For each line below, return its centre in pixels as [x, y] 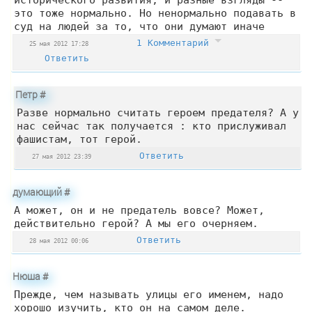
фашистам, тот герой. [79, 139]
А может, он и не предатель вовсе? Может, [139, 210]
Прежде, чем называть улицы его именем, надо [149, 295]
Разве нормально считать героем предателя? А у [158, 113]
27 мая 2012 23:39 [62, 157]
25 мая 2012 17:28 [59, 44]
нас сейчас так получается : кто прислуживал [151, 126]
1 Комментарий [175, 43]
